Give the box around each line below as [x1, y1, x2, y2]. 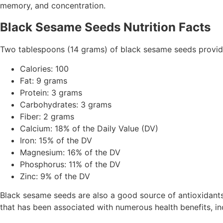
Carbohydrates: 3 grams [20, 99, 111, 110]
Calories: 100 [20, 63, 69, 74]
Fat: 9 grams [20, 75, 67, 86]
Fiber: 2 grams [20, 111, 74, 121]
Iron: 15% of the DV [20, 135, 92, 145]
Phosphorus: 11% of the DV [20, 159, 120, 169]
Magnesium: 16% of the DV [20, 147, 120, 157]
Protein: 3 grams [20, 87, 82, 98]
